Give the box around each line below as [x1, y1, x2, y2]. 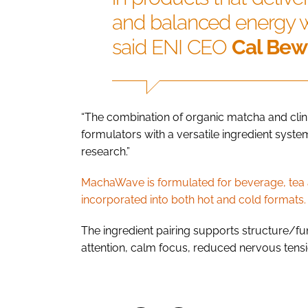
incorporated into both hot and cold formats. [81, 192, 306, 206]
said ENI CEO [112, 34, 232, 59]
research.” [81, 144, 130, 158]
